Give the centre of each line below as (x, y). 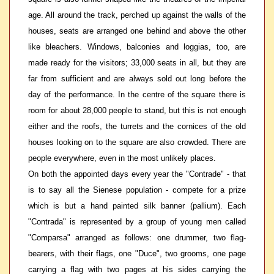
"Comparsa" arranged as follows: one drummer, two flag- (137, 238)
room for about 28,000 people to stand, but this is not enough (137, 110)
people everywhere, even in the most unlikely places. (122, 158)
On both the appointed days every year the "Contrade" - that (137, 174)
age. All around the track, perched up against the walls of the (137, 15)
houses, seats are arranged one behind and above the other (137, 31)
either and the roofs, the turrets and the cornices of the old (137, 126)
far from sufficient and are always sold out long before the (137, 79)
